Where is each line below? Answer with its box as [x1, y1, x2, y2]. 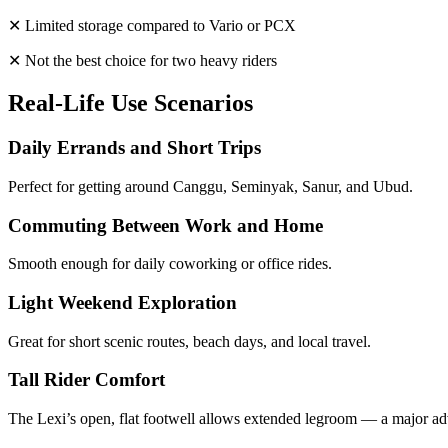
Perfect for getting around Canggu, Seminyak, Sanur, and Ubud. [8, 177, 413, 195]
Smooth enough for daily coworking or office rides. [8, 255, 332, 273]
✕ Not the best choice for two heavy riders [8, 52, 277, 70]
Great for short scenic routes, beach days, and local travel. [8, 332, 371, 350]
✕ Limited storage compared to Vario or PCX [8, 17, 296, 35]
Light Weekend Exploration [8, 291, 237, 313]
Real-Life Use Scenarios [8, 90, 253, 117]
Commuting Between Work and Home [8, 214, 323, 236]
